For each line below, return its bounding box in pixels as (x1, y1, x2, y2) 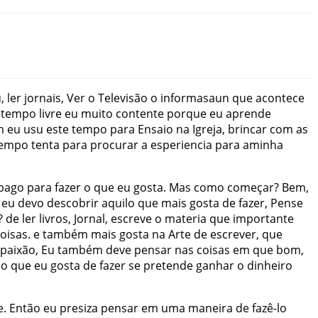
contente (116, 106, 164, 122)
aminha (243, 137, 283, 153)
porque (167, 106, 207, 122)
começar (227, 180, 274, 196)
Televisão (98, 90, 148, 106)
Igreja (192, 121, 222, 138)
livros (39, 211, 68, 227)
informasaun (160, 90, 229, 106)
